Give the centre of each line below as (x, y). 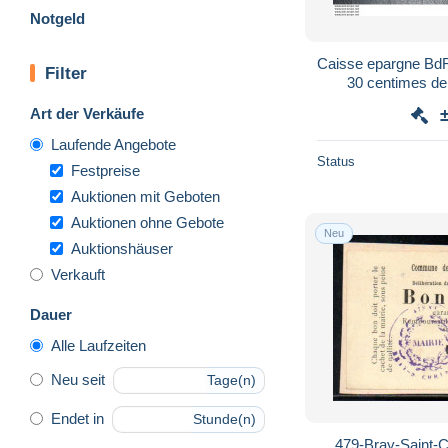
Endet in (77, 419)
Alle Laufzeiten (98, 345)
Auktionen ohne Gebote (147, 222)
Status (336, 161)
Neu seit (78, 380)
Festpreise (105, 170)
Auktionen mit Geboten (145, 196)
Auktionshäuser (122, 248)
